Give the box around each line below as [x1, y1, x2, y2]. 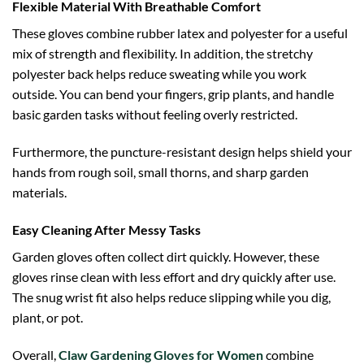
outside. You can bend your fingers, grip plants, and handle [12, 86, 334, 102]
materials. [12, 184, 67, 201]
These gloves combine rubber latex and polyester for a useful [12, 25, 348, 41]
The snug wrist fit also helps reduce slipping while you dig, [12, 288, 331, 305]
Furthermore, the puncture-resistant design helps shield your [12, 144, 352, 160]
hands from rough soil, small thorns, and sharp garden [12, 164, 309, 180]
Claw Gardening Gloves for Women [58, 346, 263, 362]
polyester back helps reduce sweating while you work [12, 66, 306, 82]
